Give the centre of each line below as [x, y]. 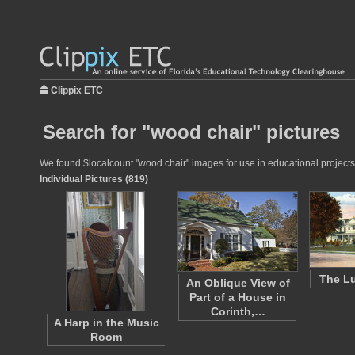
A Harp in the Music [106, 323]
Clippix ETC [77, 90]
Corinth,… [238, 311]
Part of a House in [238, 297]
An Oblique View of [238, 283]
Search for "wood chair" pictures [191, 132]
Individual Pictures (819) [94, 179]
